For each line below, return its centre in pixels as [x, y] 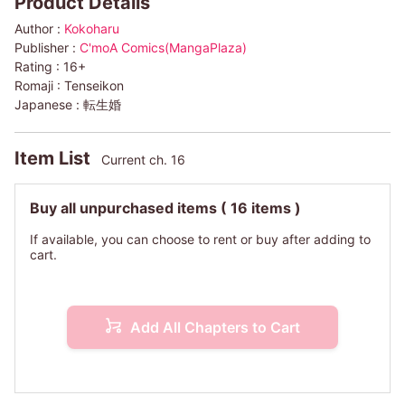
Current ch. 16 [143, 160]
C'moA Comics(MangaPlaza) [163, 48]
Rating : [39, 67]
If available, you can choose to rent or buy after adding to [200, 240]
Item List [55, 159]
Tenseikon [94, 86]
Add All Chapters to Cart [215, 328]
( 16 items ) [261, 208]
